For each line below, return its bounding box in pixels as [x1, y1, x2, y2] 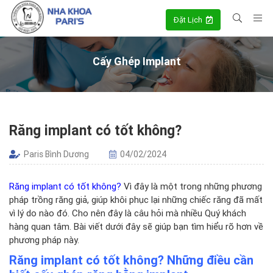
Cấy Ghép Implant [92, 54, 181, 68]
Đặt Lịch [173, 15, 204, 26]
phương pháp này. [9, 234, 79, 246]
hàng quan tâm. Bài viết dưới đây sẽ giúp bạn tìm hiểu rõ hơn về [9, 221, 263, 232]
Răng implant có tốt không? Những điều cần [9, 252, 253, 268]
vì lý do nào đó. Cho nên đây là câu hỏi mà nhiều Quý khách [9, 207, 246, 219]
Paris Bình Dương [21, 149, 89, 160]
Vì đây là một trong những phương [121, 180, 262, 192]
